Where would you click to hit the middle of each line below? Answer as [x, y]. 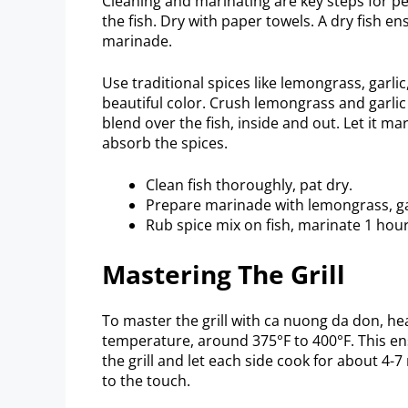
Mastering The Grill [224, 274]
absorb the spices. [165, 143]
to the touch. [146, 380]
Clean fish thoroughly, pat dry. [249, 184]
